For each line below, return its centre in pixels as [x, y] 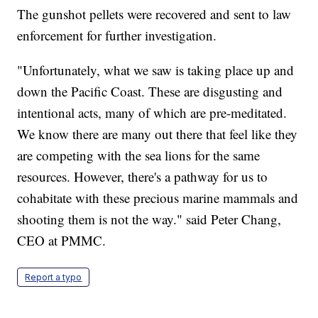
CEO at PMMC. [62, 241]
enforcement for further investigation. [117, 35]
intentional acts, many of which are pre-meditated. [152, 113]
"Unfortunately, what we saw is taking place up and [156, 70]
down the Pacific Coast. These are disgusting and [150, 92]
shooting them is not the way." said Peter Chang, [149, 219]
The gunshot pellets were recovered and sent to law [154, 14]
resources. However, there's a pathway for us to [143, 177]
